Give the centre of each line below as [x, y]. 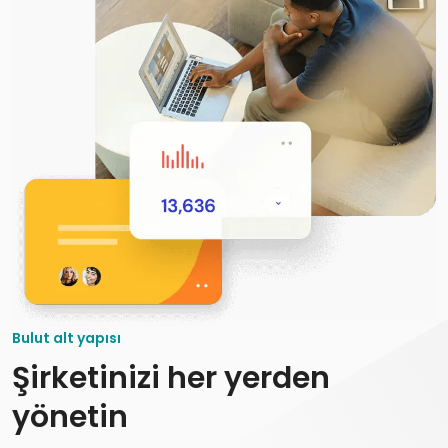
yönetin [70, 416]
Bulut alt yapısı [66, 337]
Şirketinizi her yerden [171, 377]
